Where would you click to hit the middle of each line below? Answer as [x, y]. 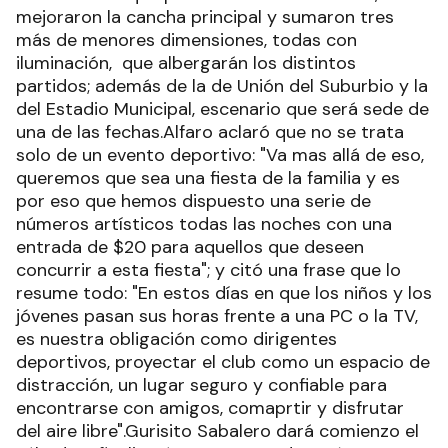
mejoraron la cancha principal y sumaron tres [205, 16]
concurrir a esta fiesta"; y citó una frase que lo [208, 269]
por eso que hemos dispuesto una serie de [193, 200]
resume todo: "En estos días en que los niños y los [224, 292]
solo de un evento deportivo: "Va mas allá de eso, [220, 154]
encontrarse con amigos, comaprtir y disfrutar [210, 407]
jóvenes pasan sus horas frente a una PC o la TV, [217, 315]
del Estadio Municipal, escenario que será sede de [222, 108]
